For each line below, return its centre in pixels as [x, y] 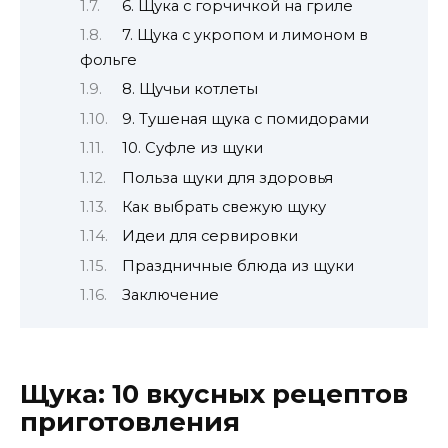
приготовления [130, 421]
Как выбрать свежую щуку [223, 207]
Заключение [170, 295]
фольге [108, 59]
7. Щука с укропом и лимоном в [244, 34]
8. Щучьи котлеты [189, 89]
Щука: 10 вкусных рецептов [214, 393]
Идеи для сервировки [209, 236]
